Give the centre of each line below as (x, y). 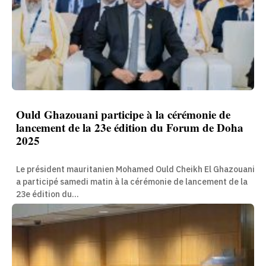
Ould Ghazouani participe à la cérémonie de (123, 114)
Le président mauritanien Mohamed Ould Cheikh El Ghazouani (135, 169)
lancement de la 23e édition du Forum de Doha (130, 127)
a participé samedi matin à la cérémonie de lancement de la (132, 182)
